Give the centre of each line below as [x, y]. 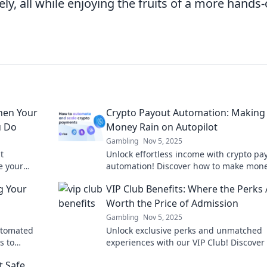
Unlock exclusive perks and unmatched [184, 230]
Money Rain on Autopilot [162, 127]
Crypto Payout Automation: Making [186, 113]
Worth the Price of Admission [172, 203]
